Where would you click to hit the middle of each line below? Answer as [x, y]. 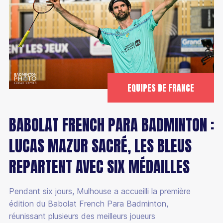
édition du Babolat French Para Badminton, [88, 203]
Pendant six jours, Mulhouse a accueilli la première [100, 191]
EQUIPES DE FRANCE [161, 88]
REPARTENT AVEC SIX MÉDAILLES [99, 167]
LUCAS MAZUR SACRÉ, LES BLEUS [100, 146]
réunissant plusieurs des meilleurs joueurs [82, 216]
